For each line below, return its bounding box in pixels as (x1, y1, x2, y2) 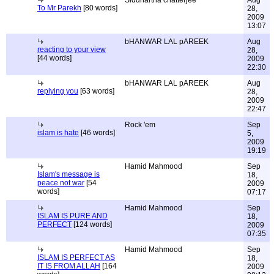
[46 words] (79, 128, 115, 137)
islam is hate (37, 128, 79, 137)
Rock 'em (125, 120, 155, 129)
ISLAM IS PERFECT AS (37, 253, 115, 262)
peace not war (37, 179, 84, 187)
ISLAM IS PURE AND (37, 212, 108, 220)
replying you (37, 87, 78, 95)
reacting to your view (37, 45, 106, 54)
